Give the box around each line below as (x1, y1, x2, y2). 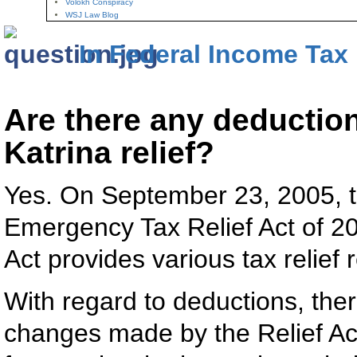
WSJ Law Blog (65, 10, 119, 19)
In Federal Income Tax (79, 40, 348, 69)
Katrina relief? (4, 135, 214, 170)
